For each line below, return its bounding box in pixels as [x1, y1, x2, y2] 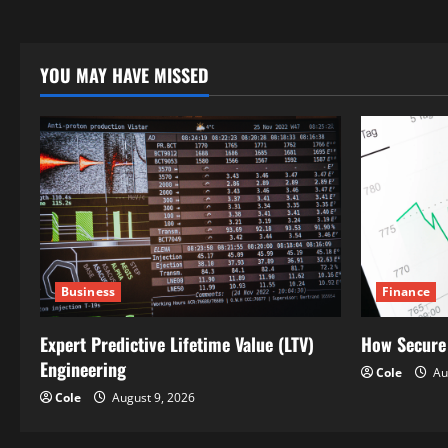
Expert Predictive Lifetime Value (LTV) [40, 330, 314, 357]
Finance [382, 282, 430, 300]
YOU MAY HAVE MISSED [40, 62, 209, 88]
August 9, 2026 [109, 388, 195, 406]
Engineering [40, 355, 126, 382]
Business [61, 282, 115, 300]
